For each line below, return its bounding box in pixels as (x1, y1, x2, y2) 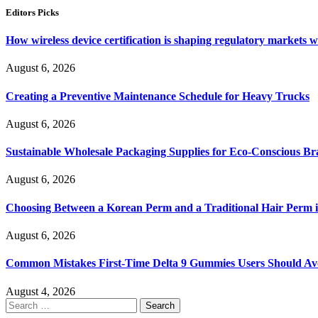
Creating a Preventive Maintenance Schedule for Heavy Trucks (6, 89, 309, 102)
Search (5, 297, 35, 309)
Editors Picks (6, 6, 59, 18)
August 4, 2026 (6, 285, 75, 297)
